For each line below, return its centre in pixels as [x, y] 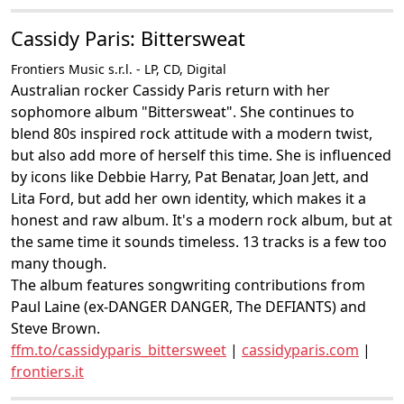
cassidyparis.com [300, 350]
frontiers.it [47, 372]
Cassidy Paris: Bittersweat [128, 38]
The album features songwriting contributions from [188, 285]
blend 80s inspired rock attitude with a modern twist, [192, 133]
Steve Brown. [55, 328]
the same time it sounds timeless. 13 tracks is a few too [199, 242]
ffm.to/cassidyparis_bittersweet [119, 350]
